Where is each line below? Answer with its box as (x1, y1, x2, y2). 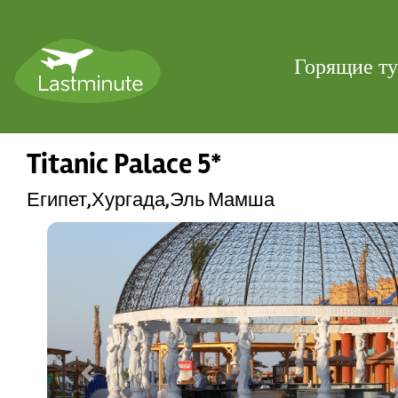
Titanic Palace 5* (27, 147, 222, 181)
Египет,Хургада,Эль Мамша (27, 187, 275, 212)
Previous (85, 374, 135, 390)
